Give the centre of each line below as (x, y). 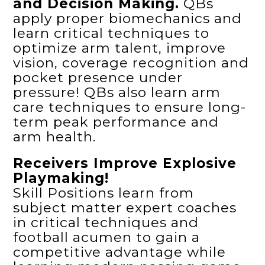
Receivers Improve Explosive (125, 163)
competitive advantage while (120, 252)
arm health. (55, 136)
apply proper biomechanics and (128, 18)
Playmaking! (61, 178)
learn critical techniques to (112, 33)
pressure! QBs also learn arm (117, 92)
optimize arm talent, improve (120, 48)
